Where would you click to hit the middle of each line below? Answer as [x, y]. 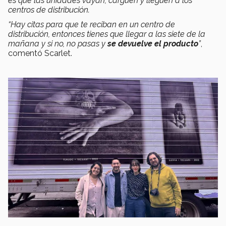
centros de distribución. [51, 10]
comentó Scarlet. [40, 53]
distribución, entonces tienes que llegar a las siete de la [107, 34]
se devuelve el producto [153, 44]
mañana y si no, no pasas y [58, 44]
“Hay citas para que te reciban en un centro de [92, 25]
